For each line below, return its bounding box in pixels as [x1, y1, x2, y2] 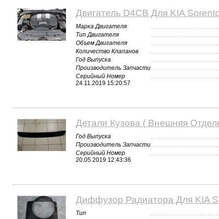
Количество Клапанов [76, 47, 138, 55]
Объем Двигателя [76, 39, 127, 46]
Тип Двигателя [76, 31, 119, 38]
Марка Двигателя [76, 22, 127, 30]
